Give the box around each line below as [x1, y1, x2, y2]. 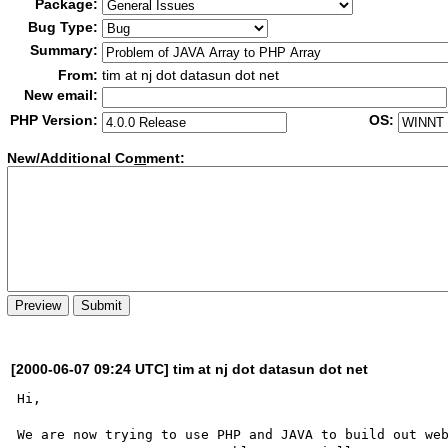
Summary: [30, 42, 99, 58]
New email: [24, 87, 99, 103]
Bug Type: [28, 19, 99, 35]
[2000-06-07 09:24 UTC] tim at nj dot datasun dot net [11, 360, 369, 377]
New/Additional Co [7, 150, 135, 167]
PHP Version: [10, 112, 99, 128]
